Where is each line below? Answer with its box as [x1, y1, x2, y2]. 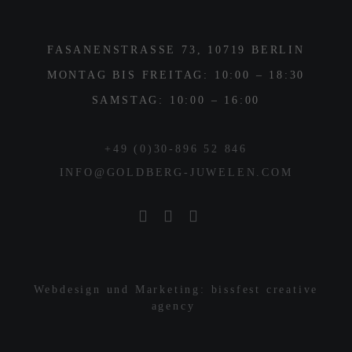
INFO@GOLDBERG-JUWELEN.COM [59, 166, 293, 178]
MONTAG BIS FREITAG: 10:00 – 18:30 [46, 68, 306, 81]
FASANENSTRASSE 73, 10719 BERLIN [47, 43, 305, 56]
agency [151, 299, 201, 312]
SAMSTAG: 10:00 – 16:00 [91, 93, 261, 106]
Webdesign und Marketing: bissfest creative [33, 283, 319, 295]
